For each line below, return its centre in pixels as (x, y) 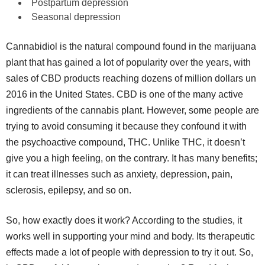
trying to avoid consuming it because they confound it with (126, 126)
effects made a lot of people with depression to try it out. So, (130, 252)
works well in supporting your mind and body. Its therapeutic (130, 236)
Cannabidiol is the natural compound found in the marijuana (131, 46)
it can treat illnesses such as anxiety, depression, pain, (119, 174)
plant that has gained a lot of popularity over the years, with (128, 62)
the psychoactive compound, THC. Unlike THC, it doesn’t (125, 142)
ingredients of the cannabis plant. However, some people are (132, 110)
